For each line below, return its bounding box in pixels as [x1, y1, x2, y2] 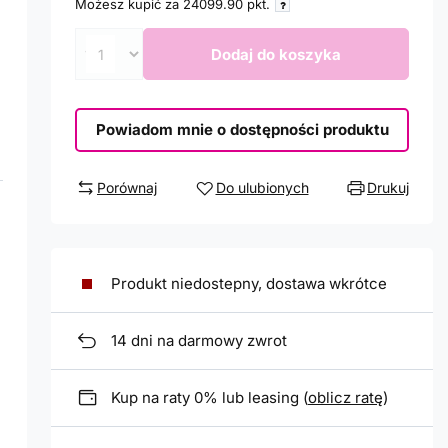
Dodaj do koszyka [211, 44, 341, 64]
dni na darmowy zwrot [127, 331, 287, 351]
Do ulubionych [215, 179, 309, 197]
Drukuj [367, 179, 409, 197]
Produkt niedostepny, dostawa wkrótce [111, 274, 387, 294]
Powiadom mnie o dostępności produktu [95, 120, 389, 140]
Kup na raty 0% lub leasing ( [111, 388, 308, 408]
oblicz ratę [308, 388, 383, 408]
